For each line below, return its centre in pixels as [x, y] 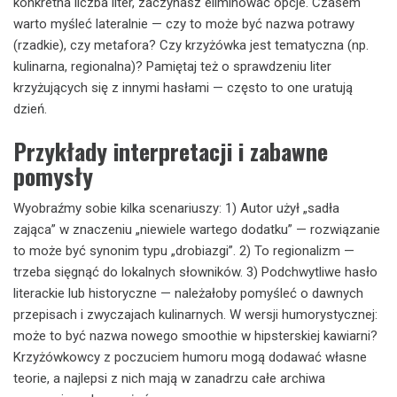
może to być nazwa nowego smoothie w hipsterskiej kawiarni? [195, 336]
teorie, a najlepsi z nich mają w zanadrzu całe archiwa [169, 378]
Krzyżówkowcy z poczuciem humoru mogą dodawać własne [190, 357]
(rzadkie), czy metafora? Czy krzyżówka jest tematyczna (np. [191, 45]
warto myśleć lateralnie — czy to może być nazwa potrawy [184, 23]
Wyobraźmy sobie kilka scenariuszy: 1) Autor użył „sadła [176, 208]
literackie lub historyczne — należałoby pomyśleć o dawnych [188, 293]
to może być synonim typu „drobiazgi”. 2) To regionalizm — [184, 251]
